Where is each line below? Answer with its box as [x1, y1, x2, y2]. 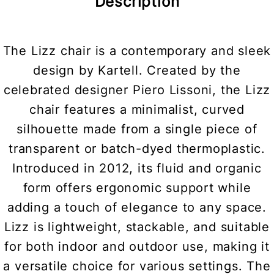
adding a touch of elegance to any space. [7, 200, 267, 215]
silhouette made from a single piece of [17, 122, 257, 137]
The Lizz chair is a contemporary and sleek [2, 43, 272, 59]
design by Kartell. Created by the [33, 63, 241, 78]
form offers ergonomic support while [23, 180, 251, 196]
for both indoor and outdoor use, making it [4, 239, 270, 254]
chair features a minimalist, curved [29, 102, 245, 117]
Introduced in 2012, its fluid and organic [12, 161, 262, 176]
